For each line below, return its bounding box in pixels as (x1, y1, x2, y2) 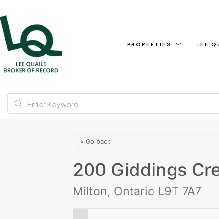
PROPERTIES (127, 41, 171, 47)
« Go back (80, 137, 111, 145)
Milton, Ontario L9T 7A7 (73, 183, 202, 198)
